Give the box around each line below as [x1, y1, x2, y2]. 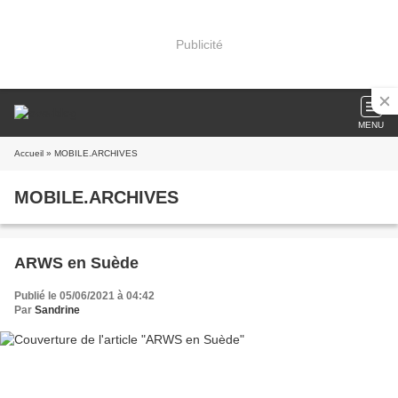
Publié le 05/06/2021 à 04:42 [14, 290, 155, 302]
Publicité [175, 36, 223, 52]
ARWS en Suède [14, 254, 139, 272]
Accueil [14, 148, 44, 158]
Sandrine [35, 304, 80, 316]
